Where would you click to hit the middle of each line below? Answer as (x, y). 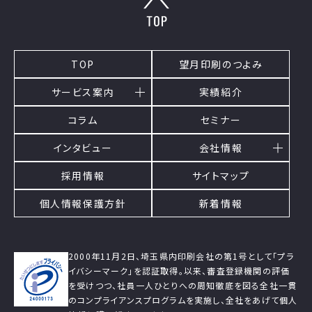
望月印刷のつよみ (221, 64)
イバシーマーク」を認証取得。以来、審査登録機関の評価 (179, 271)
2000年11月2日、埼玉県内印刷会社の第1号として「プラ (181, 256)
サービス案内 (83, 92)
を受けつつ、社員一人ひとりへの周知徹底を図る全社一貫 (183, 286)
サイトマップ (221, 175)
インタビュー (83, 147)
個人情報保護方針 (83, 203)
